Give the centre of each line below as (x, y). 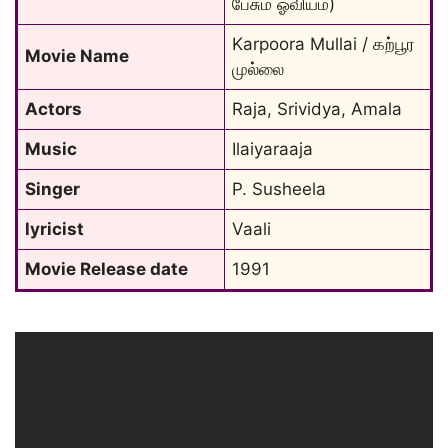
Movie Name (77, 56)
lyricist (54, 229)
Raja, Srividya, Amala (317, 109)
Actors (53, 109)
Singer (52, 189)
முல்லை (258, 69)
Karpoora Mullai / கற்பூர (323, 44)
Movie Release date (106, 269)
